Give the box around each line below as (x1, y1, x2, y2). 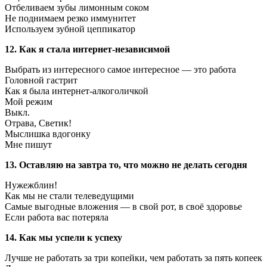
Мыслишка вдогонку (5, 129, 91, 139)
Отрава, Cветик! (5, 118, 72, 129)
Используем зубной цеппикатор (5, 24, 135, 35)
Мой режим (5, 97, 52, 107)
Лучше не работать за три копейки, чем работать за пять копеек (5, 253, 262, 263)
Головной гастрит (5, 75, 77, 86)
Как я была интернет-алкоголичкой (5, 86, 148, 97)
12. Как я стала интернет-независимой (5, 44, 170, 55)
